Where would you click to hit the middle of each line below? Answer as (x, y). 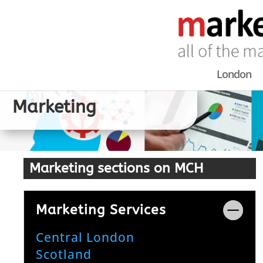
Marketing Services (101, 210)
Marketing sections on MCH (117, 168)
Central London (85, 237)
